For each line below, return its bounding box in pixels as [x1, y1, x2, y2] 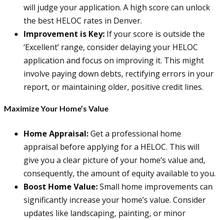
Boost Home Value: [24, 181, 98, 192]
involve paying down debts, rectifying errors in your [24, 68, 214, 79]
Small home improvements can [98, 181, 213, 192]
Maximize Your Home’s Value [4, 103, 109, 113]
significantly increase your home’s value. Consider [24, 194, 206, 205]
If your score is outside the [105, 28, 205, 39]
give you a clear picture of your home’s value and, [24, 154, 205, 165]
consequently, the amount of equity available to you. [24, 167, 216, 179]
